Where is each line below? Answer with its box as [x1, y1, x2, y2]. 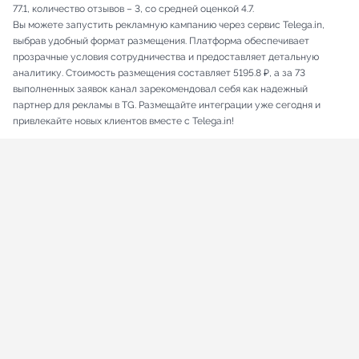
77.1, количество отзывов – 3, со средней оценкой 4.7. [13, 3, 254, 15]
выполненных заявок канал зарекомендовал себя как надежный [13, 83, 308, 95]
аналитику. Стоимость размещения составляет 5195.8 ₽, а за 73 [13, 67, 305, 79]
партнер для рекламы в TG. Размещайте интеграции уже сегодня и [13, 99, 321, 111]
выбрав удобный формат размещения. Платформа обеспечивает [13, 35, 309, 47]
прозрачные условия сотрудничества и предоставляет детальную [13, 51, 319, 63]
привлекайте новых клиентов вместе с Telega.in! [13, 115, 234, 127]
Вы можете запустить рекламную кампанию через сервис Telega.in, [13, 19, 325, 31]
